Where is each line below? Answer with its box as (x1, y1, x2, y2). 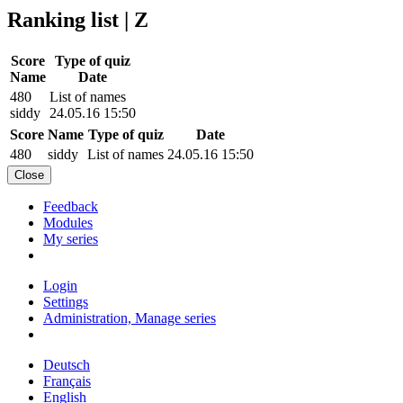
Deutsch (43, 356, 90, 372)
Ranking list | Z (7, 7, 148, 31)
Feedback (43, 198, 98, 214)
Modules (43, 214, 93, 230)
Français (43, 372, 91, 389)
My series (43, 230, 98, 246)
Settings (43, 293, 88, 309)
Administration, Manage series (43, 309, 216, 326)
